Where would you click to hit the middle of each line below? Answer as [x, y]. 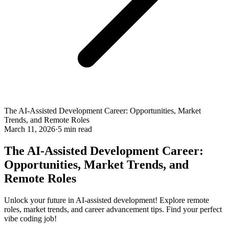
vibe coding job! [30, 218]
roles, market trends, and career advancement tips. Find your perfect [113, 209]
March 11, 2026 [30, 129]
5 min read [75, 129]
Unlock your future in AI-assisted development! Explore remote [107, 200]
